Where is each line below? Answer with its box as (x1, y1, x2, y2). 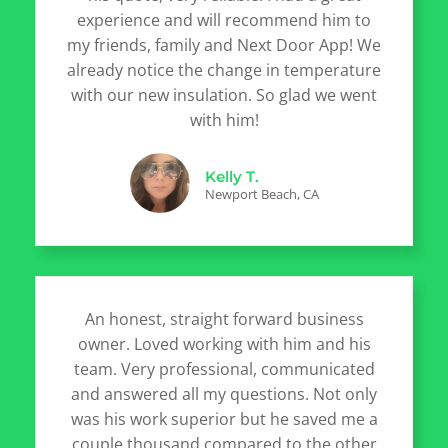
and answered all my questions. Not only (71, 382, 377, 405)
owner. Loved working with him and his (77, 332, 371, 355)
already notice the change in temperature (67, 58, 381, 81)
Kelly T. (204, 166, 259, 186)
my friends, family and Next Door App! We (67, 33, 381, 56)
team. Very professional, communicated (73, 357, 375, 380)
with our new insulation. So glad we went (71, 83, 377, 106)
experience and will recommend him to (77, 8, 371, 31)
